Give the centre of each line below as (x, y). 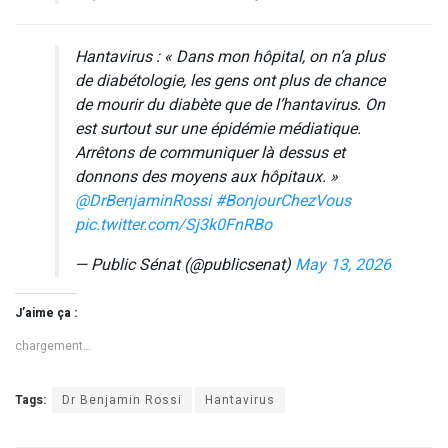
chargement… (53, 345)
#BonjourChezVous (283, 200)
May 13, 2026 (343, 264)
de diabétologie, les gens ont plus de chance (230, 80)
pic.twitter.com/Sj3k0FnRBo (173, 224)
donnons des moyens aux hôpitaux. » (206, 176)
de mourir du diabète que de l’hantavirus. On (230, 104)
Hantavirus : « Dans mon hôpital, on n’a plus (230, 56)
